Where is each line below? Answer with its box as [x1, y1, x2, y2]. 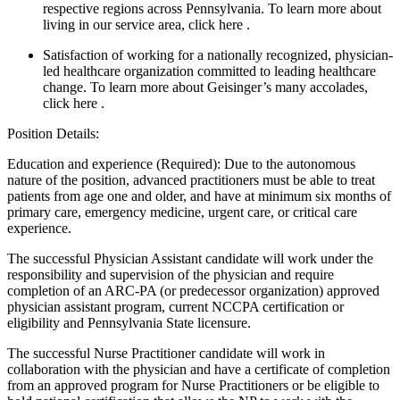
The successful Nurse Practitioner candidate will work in [7, 345, 325, 361]
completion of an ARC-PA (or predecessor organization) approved [7, 282, 379, 298]
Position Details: [7, 125, 99, 141]
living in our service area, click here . [43, 16, 250, 32]
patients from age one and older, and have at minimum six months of [7, 187, 391, 204]
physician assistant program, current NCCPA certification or [7, 298, 344, 314]
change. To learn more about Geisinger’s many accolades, [43, 79, 368, 95]
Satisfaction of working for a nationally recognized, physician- [43, 46, 393, 62]
